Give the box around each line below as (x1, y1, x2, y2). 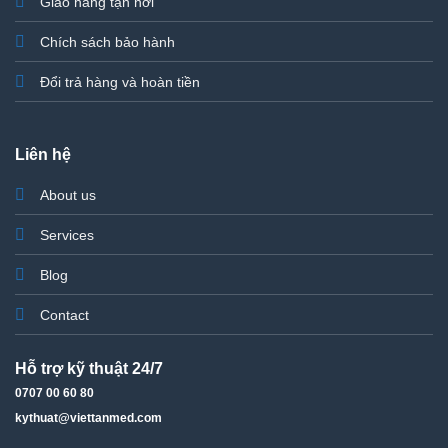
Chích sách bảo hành (39, 33, 175, 50)
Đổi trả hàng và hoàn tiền (39, 73, 200, 90)
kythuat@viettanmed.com (14, 410, 162, 425)
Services (39, 227, 94, 244)
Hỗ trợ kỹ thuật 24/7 (14, 360, 163, 378)
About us (39, 187, 96, 204)
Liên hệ (14, 146, 71, 164)
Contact (39, 307, 89, 324)
